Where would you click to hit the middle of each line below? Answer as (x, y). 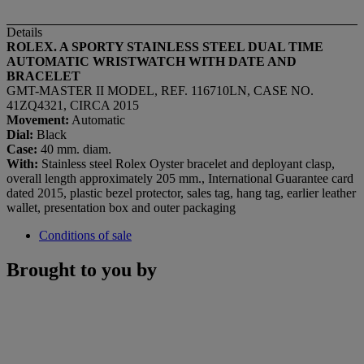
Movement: (38, 119)
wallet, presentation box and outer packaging (121, 207)
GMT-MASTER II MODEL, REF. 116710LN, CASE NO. (160, 90)
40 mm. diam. (74, 149)
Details (24, 32)
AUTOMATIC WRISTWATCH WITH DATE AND (152, 61)
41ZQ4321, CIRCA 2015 (73, 105)
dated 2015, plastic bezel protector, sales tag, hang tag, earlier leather (181, 193)
